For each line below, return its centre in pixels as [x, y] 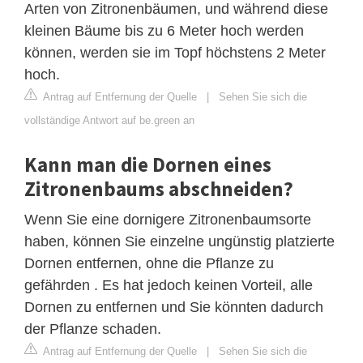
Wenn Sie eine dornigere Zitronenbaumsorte [168, 220]
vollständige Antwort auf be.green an [109, 121]
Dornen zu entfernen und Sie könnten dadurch [174, 307]
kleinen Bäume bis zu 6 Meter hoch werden [164, 31]
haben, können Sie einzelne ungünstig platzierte [179, 242]
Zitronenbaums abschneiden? [159, 189]
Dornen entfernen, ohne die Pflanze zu [149, 264]
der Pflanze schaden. [93, 329]
